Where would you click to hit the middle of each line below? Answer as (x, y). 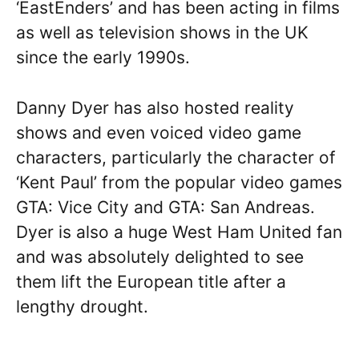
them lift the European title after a (151, 281)
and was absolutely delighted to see (160, 256)
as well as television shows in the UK (162, 32)
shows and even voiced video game (159, 132)
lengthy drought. (82, 306)
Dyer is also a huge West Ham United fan (179, 232)
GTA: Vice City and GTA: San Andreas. (165, 207)
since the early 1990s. (103, 57)
